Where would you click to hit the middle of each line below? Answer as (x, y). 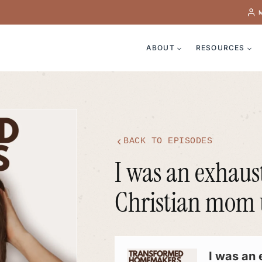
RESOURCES (220, 48)
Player (129, 255)
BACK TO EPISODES (168, 142)
